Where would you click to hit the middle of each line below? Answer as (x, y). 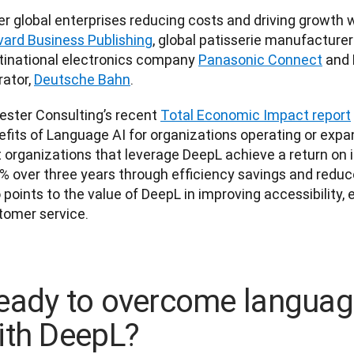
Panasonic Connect (260, 59)
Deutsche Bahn (82, 79)
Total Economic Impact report (256, 115)
